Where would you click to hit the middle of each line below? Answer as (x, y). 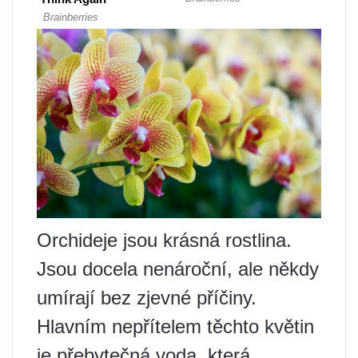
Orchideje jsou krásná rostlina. (164, 241)
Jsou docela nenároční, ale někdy (178, 269)
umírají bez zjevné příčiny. (147, 298)
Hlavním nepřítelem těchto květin (175, 327)
